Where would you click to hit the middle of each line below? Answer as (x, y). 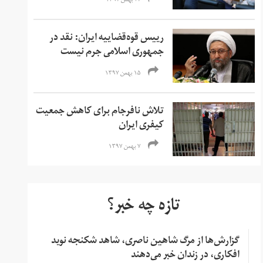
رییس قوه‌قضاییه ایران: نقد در (107, 38)
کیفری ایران (141, 126)
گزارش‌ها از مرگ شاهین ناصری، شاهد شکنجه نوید (145, 242)
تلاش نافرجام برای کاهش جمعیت (100, 112)
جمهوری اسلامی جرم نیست (112, 53)
